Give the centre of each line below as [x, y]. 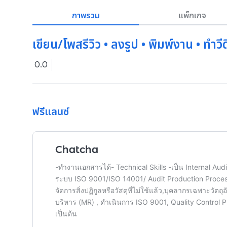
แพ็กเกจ [192, 15]
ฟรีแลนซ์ [51, 111]
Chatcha [77, 149]
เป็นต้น [66, 214]
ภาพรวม [86, 15]
